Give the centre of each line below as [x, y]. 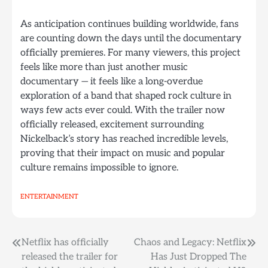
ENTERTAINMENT [49, 196]
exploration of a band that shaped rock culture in [126, 95]
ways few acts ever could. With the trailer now [123, 110]
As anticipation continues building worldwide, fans [130, 24]
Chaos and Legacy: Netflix [190, 242]
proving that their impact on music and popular [123, 153]
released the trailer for [70, 257]
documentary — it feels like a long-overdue [112, 81]
